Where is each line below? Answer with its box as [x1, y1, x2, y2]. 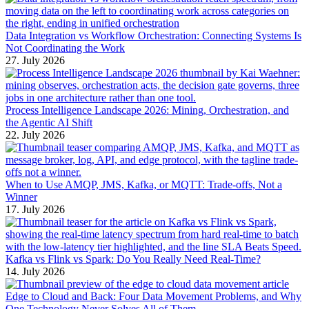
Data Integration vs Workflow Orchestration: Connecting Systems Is [6, 30, 301, 42]
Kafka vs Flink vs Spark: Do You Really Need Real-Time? [6, 253, 261, 266]
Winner [6, 191, 37, 203]
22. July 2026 [6, 129, 65, 141]
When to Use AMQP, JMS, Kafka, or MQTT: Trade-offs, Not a [6, 179, 282, 191]
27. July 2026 [6, 54, 65, 67]
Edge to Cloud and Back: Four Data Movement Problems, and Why [6, 290, 301, 303]
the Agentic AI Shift [6, 117, 92, 129]
